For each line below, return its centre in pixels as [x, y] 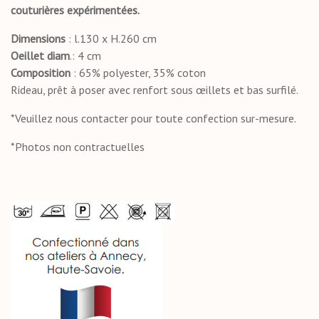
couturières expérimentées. [76, 10]
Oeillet [27, 56]
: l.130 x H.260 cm [111, 39]
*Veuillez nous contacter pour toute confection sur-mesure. [153, 119]
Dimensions [38, 39]
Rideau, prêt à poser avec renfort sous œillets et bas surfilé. [155, 90]
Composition [41, 73]
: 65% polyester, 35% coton [138, 73]
